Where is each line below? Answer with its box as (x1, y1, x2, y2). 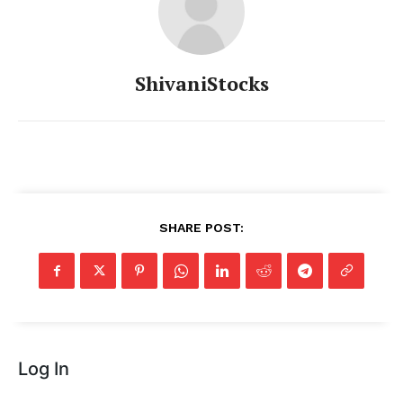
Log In (18, 358, 69, 381)
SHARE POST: (159, 220, 244, 236)
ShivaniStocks (134, 70, 269, 97)
